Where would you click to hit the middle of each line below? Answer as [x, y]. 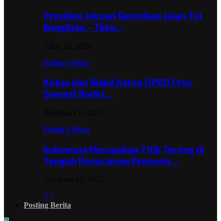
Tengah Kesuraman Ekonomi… [111, 160]
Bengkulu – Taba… [84, 27]
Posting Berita [47, 205]
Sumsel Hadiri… [78, 94]
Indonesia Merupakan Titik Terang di [124, 149]
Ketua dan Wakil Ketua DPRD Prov [118, 82]
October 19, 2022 [76, 180]
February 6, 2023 [75, 113]
